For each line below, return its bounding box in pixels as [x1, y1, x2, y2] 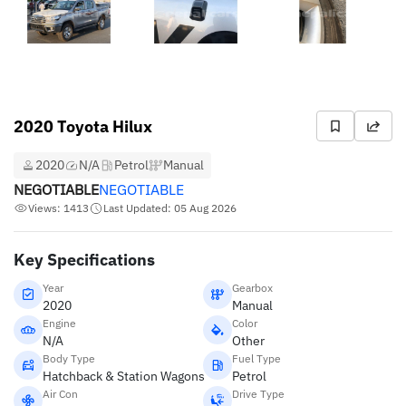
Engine [43, 316, 76, 330]
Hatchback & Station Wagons [43, 368, 205, 384]
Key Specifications [14, 249, 155, 270]
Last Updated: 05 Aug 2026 [103, 201, 237, 215]
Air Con [43, 387, 78, 401]
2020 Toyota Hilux [14, 115, 152, 137]
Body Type [43, 352, 95, 365]
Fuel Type [232, 352, 281, 365]
